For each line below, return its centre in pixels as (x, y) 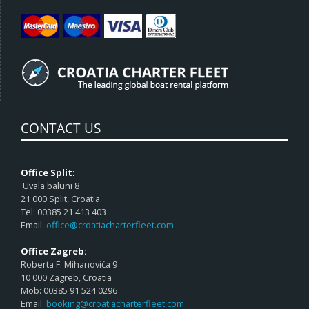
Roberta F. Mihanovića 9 (69, 265)
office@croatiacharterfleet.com (110, 225)
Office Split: (48, 173)
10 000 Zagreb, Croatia (66, 278)
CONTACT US (61, 128)
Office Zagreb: (54, 251)
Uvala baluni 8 (50, 186)
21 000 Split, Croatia (60, 199)
